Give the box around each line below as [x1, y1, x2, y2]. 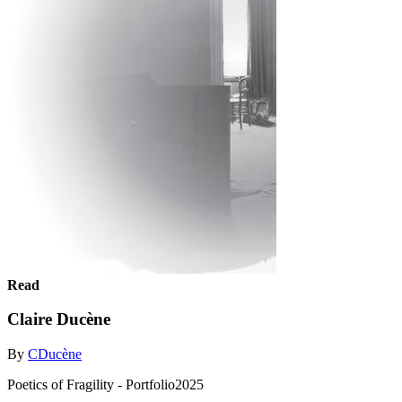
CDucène [28, 345, 82, 362]
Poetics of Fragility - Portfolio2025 [7, 376, 204, 392]
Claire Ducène [7, 310, 110, 329]
